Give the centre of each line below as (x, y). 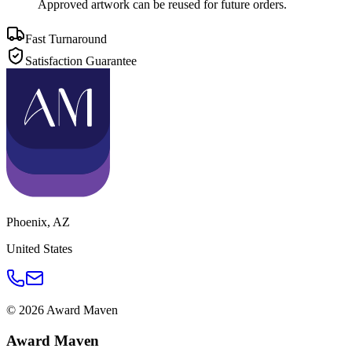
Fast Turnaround (66, 39)
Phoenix (27, 222)
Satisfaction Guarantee (81, 61)
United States (39, 249)
